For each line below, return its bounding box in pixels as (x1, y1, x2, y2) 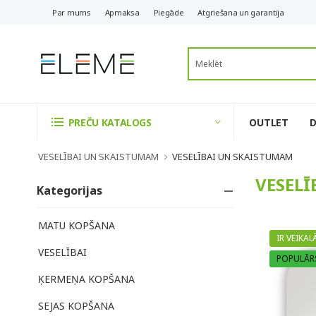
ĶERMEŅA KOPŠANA (38, 272, 135, 286)
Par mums (52, 7, 91, 18)
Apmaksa (104, 7, 140, 18)
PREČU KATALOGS (68, 116, 152, 129)
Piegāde (153, 7, 184, 18)
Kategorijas (37, 183, 102, 198)
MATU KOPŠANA (38, 219, 115, 232)
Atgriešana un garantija (197, 7, 284, 18)
